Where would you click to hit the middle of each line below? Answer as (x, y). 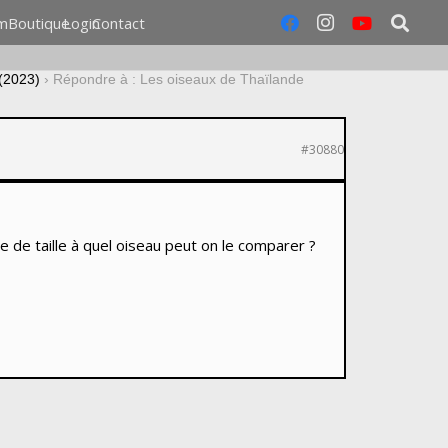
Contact (119, 22)
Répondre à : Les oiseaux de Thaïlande (178, 79)
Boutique (39, 22)
